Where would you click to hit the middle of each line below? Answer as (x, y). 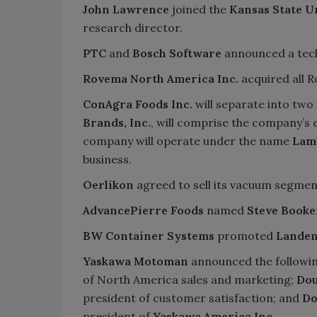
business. (107, 159)
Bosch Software (177, 53)
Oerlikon (108, 184)
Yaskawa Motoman (136, 261)
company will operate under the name (188, 140)
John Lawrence (126, 9)
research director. (133, 27)
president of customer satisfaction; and (192, 298)
